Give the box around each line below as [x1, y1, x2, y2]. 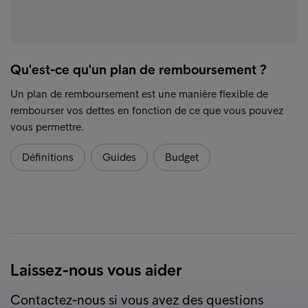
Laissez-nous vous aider [10, 259, 182, 280]
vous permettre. [10, 120, 84, 133]
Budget [165, 150, 199, 164]
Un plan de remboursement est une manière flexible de [10, 87, 268, 100]
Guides [102, 150, 136, 164]
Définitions [22, 150, 74, 164]
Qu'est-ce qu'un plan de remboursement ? [10, 60, 267, 78]
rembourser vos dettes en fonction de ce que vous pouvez [10, 103, 283, 117]
